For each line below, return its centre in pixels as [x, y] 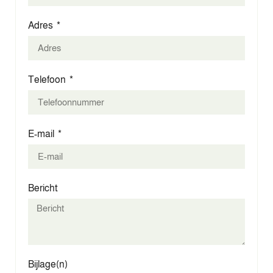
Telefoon [48, 80]
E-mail [42, 134]
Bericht [43, 188]
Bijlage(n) [48, 264]
